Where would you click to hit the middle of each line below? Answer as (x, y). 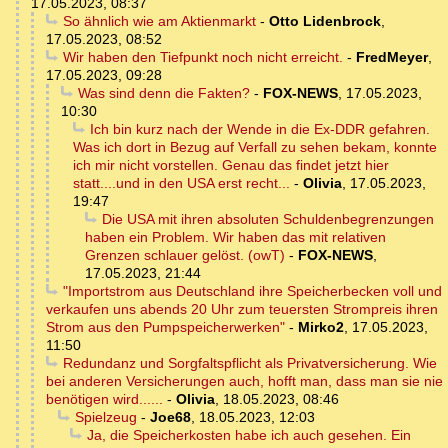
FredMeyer (391, 57)
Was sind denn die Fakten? (163, 93)
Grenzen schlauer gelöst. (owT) (185, 255)
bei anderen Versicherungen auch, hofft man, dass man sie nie (244, 381)
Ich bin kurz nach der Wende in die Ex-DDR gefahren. (259, 129)
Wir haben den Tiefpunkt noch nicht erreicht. (202, 57)
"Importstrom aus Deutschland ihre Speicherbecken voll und (252, 291)
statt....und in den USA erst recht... (181, 183)
